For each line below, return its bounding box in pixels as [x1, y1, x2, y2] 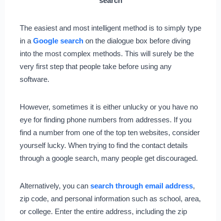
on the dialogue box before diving [85, 37, 190, 45]
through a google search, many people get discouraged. [19, 154, 198, 163]
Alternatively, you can [19, 182, 90, 190]
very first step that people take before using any [19, 62, 172, 71]
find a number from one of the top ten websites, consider [19, 128, 200, 137]
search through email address [90, 182, 193, 190]
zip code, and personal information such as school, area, [19, 194, 201, 203]
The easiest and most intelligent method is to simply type [19, 24, 201, 33]
